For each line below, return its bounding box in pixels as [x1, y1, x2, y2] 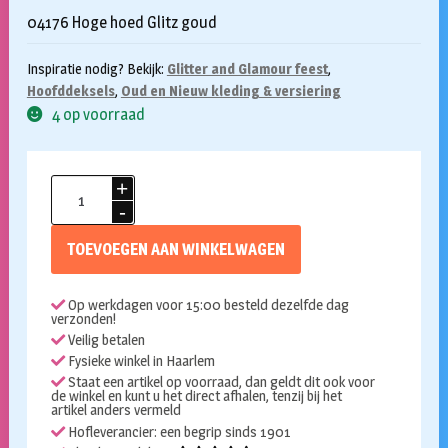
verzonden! [50, 309, 116, 328]
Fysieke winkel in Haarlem [64, 352, 215, 371]
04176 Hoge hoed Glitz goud [26, 13, 217, 33]
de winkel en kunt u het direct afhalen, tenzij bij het [50, 387, 342, 406]
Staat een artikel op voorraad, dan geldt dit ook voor [64, 373, 375, 392]
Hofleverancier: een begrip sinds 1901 [64, 422, 291, 441]
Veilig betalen [64, 331, 145, 350]
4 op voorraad [51, 105, 145, 125]
